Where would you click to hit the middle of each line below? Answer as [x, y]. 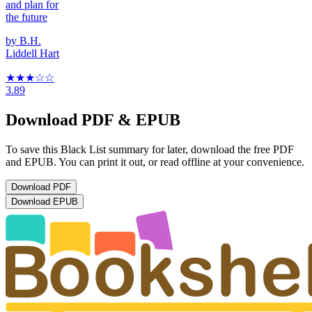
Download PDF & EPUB [93, 119]
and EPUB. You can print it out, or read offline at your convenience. [155, 162]
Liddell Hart [32, 53]
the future [26, 17]
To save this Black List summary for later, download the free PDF [150, 149]
